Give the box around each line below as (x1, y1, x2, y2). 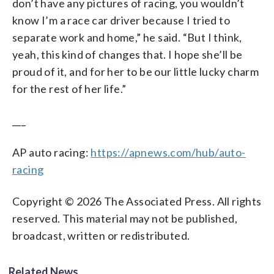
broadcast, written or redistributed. (12, 228, 190, 242)
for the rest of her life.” (12, 81, 127, 95)
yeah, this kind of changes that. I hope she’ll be (12, 47, 243, 61)
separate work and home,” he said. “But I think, (12, 30, 242, 44)
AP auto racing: (12, 145, 91, 159)
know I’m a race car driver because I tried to (12, 13, 230, 27)
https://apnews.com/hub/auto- (91, 145, 246, 159)
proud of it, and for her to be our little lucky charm (12, 64, 259, 78)
